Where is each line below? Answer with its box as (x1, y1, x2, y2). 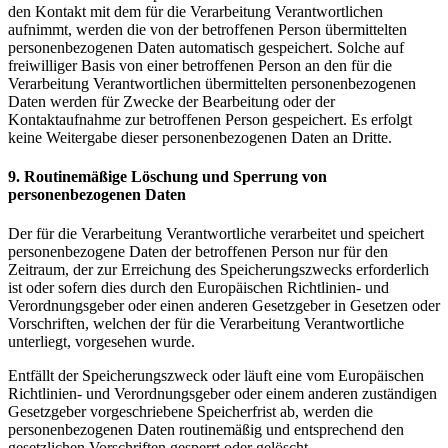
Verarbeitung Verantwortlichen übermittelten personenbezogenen (8, 74, 416, 92)
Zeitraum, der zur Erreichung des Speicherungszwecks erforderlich (8, 261, 429, 279)
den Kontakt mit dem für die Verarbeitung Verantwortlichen (8, 2, 383, 20)
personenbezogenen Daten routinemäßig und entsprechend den (8, 421, 404, 439)
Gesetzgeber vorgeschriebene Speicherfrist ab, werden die (8, 403, 373, 421)
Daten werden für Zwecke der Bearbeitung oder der (8, 92, 335, 110)
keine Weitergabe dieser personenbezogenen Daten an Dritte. (8, 128, 392, 146)
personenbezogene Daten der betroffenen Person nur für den (8, 243, 388, 261)
